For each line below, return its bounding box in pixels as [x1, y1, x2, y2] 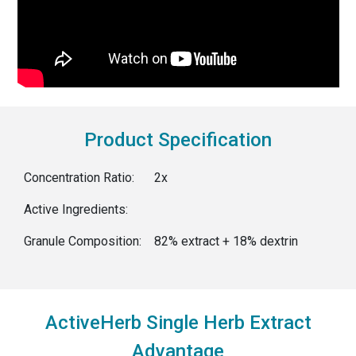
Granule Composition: [23, 233, 141, 249]
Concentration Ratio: [23, 169, 134, 185]
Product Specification [84, 128, 272, 151]
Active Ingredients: [23, 201, 128, 217]
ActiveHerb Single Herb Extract [44, 311, 311, 334]
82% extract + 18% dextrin [153, 233, 298, 249]
